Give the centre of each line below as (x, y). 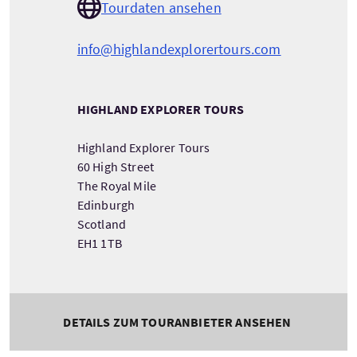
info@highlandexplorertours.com (179, 49)
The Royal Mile (117, 186)
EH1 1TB (99, 243)
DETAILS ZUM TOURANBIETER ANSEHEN (177, 322)
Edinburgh (106, 205)
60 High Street (116, 167)
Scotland (102, 224)
